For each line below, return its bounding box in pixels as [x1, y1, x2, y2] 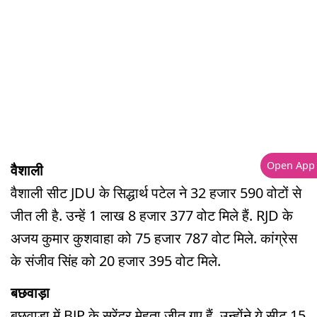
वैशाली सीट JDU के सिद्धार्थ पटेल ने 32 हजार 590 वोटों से [11, 183, 301, 202]
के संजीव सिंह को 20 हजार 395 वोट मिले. [11, 250, 228, 270]
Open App [266, 158, 315, 173]
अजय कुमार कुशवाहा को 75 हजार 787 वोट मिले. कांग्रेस [11, 228, 297, 248]
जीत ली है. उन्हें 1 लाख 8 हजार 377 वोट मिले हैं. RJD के [11, 205, 293, 225]
